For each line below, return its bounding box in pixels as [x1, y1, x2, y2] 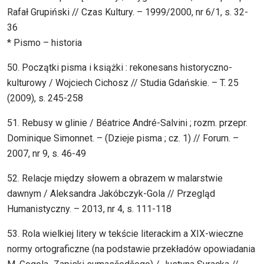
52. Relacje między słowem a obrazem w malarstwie [7, 173, 223, 184]
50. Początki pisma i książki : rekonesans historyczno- [7, 62, 232, 74]
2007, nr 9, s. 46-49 [7, 148, 86, 160]
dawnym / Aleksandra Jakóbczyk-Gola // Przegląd [7, 188, 215, 200]
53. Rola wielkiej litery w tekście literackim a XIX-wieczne [7, 228, 243, 240]
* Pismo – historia [7, 37, 82, 49]
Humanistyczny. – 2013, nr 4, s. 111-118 [7, 203, 171, 215]
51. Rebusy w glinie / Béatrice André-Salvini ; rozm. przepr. [7, 117, 247, 129]
